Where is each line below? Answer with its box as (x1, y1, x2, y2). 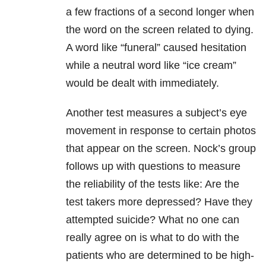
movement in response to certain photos (66, 125, 256, 137)
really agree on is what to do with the (66, 232, 239, 244)
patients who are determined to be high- (66, 249, 254, 262)
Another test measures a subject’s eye (66, 107, 247, 119)
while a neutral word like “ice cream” (66, 59, 236, 72)
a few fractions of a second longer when (66, 6, 254, 18)
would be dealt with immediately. (66, 77, 219, 90)
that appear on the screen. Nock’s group (66, 142, 256, 155)
